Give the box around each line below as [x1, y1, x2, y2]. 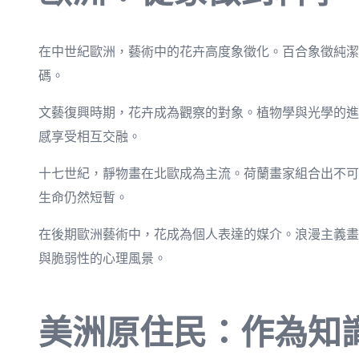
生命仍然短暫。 [38, 189, 128, 205]
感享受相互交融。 [38, 128, 141, 144]
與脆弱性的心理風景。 [38, 250, 167, 266]
